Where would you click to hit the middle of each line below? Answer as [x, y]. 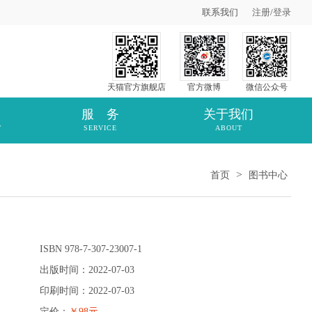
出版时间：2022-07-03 [87, 270]
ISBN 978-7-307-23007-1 [91, 249]
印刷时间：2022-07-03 [87, 291]
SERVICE [100, 128]
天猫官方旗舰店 [136, 87]
